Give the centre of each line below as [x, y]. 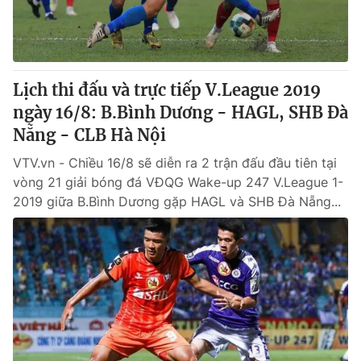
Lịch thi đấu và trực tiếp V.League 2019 [167, 90]
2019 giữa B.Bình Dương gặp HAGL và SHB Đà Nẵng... [177, 201]
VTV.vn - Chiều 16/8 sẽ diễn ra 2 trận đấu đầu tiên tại [175, 163]
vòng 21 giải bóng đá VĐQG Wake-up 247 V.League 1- [178, 182]
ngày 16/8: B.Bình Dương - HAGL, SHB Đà [180, 112]
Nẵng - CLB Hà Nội [89, 135]
